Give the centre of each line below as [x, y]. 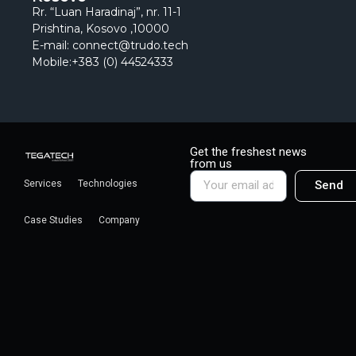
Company [119, 220]
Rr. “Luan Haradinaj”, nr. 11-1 [106, 12]
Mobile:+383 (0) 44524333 [103, 62]
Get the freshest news [249, 151]
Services [43, 183]
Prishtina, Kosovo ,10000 [101, 29]
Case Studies [53, 220]
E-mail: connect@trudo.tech [110, 46]
